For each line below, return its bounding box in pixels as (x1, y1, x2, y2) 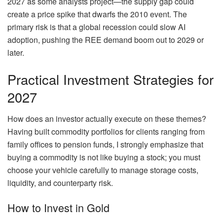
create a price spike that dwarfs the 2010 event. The (7, 8, 187, 20)
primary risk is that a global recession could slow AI (7, 21, 185, 33)
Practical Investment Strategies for (7, 69, 214, 89)
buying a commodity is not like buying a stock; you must (7, 151, 200, 163)
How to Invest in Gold (7, 199, 110, 215)
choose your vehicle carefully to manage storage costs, (7, 164, 198, 176)
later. (7, 47, 24, 59)
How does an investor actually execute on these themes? (7, 113, 206, 125)
